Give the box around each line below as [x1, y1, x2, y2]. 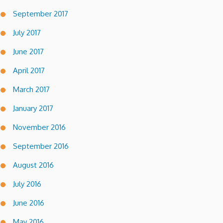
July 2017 [13, 27, 41, 37]
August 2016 [13, 160, 54, 170]
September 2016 [13, 141, 69, 151]
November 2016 [13, 122, 66, 132]
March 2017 [13, 84, 50, 94]
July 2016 [13, 179, 41, 189]
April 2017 [13, 65, 45, 75]
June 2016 [13, 198, 44, 208]
